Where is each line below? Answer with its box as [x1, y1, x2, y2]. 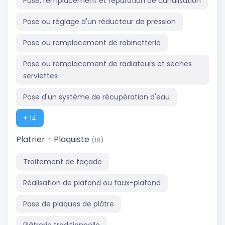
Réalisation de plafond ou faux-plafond [23, 178, 161, 188]
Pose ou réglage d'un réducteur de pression [23, 16, 176, 27]
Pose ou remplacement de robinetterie [23, 37, 161, 48]
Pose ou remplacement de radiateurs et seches [23, 58, 192, 69]
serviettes [23, 70, 58, 81]
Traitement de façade [23, 157, 102, 167]
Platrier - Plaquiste [16, 134, 91, 146]
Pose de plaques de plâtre [23, 199, 114, 209]
